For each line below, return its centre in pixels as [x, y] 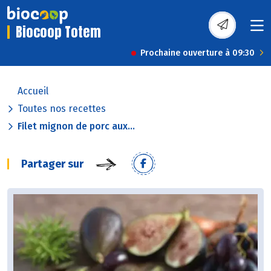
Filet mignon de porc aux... [76, 126]
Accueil [33, 91]
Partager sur [52, 164]
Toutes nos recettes [62, 109]
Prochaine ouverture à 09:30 [198, 53]
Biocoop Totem [58, 32]
